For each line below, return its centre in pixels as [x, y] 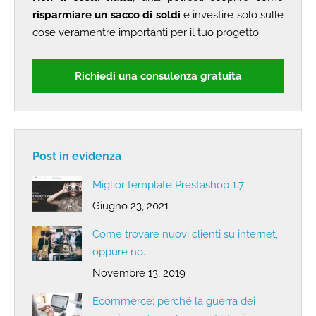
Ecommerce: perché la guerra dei [174, 301]
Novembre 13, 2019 [139, 273]
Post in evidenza [77, 156]
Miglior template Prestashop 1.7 [168, 184]
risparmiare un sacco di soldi [107, 14]
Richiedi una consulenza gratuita [158, 76]
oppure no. [119, 251]
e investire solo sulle [232, 14]
